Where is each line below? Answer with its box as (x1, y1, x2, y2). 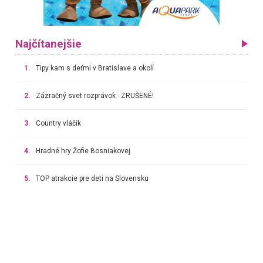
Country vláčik (35, 119, 81, 128)
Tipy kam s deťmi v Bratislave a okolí (35, 64, 154, 73)
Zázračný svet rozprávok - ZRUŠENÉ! (35, 92, 154, 100)
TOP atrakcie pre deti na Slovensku (35, 174, 149, 183)
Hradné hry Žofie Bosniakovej (35, 147, 130, 156)
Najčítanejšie (15, 38, 82, 51)
